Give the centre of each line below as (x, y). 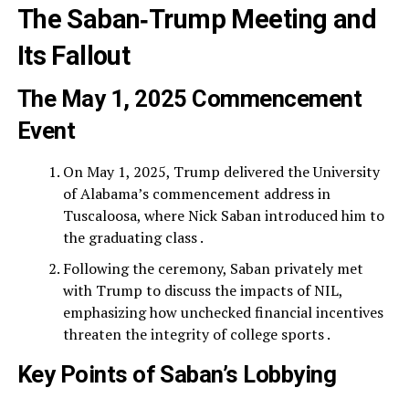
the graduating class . (133, 237)
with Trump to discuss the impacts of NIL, (202, 290)
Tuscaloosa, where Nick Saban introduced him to (223, 215)
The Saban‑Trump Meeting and (197, 19)
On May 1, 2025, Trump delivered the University (221, 172)
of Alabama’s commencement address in (196, 194)
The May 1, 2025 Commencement (189, 99)
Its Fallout (73, 56)
